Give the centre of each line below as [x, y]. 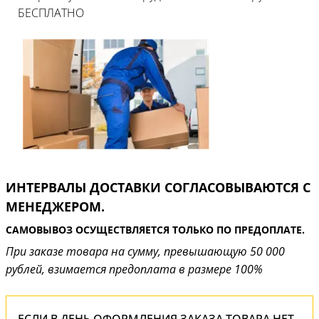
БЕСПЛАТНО [51, 13]
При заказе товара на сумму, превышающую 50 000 [145, 251]
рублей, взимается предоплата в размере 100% [134, 269]
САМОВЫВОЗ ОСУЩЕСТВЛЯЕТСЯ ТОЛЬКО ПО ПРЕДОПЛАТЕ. [155, 230]
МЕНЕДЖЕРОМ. [55, 206]
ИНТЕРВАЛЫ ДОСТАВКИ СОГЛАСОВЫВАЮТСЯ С [158, 187]
